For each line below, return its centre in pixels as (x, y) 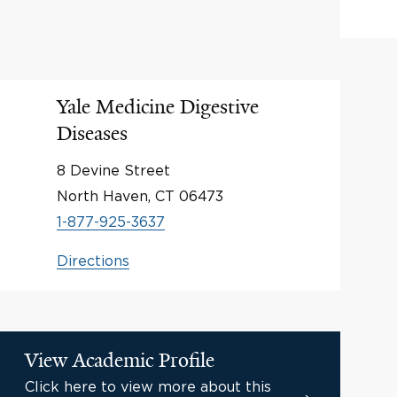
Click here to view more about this (148, 386)
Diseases (92, 133)
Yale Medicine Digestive (158, 106)
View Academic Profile (120, 360)
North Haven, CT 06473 (140, 195)
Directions (93, 260)
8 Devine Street (113, 170)
